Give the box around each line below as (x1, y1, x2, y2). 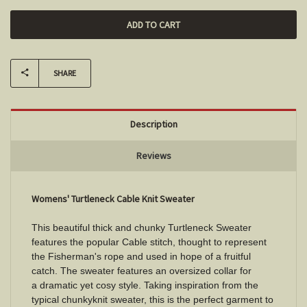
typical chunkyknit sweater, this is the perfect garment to (32, 293, 273, 305)
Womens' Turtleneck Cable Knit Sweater (32, 192, 195, 205)
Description (130, 117, 177, 130)
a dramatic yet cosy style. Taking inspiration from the (32, 279, 258, 291)
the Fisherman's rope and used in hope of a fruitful (32, 250, 251, 262)
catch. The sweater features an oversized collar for (32, 265, 251, 276)
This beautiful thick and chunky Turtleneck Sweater (32, 221, 251, 233)
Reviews (136, 149, 171, 162)
